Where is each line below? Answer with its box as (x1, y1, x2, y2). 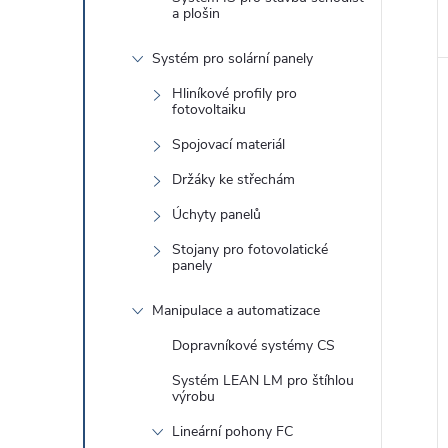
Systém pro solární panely (152, 49, 313, 68)
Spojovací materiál (172, 135, 285, 154)
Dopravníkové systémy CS (172, 336, 335, 355)
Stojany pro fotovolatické (172, 240, 328, 259)
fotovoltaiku (172, 100, 246, 119)
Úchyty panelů (172, 205, 261, 224)
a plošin (172, 4, 220, 23)
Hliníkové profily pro (172, 84, 297, 103)
